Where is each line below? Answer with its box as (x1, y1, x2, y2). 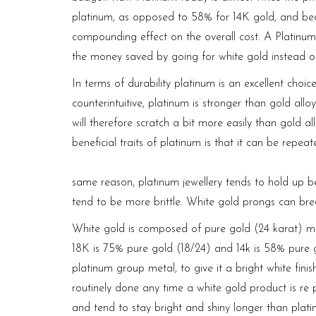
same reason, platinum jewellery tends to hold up (72, 176, 304, 188)
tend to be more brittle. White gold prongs (72, 196, 275, 208)
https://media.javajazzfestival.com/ (72, 157, 233, 169)
